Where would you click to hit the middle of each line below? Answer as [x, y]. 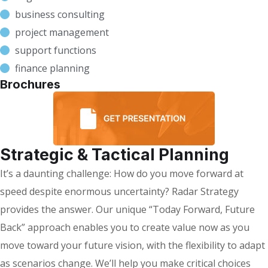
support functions [56, 51]
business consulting [60, 15]
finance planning [52, 68]
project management [62, 33]
